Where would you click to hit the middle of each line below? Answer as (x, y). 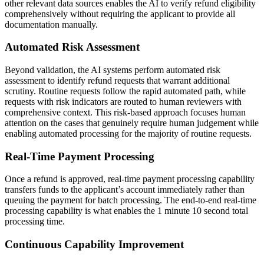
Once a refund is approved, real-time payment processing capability (130, 179)
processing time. (35, 222)
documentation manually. (51, 24)
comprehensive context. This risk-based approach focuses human (125, 112)
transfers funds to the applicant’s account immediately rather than (125, 190)
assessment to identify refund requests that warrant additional (117, 80)
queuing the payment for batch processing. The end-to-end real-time (131, 200)
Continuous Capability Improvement (94, 245)
